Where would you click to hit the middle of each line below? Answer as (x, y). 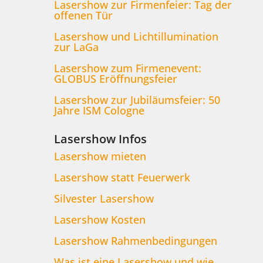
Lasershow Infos (100, 139)
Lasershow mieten (100, 156)
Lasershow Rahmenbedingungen (135, 241)
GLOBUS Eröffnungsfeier (115, 79)
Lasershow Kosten (100, 220)
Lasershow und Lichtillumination (136, 37)
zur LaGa (76, 47)
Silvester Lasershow (104, 199)
